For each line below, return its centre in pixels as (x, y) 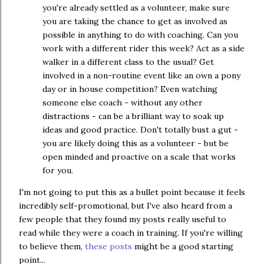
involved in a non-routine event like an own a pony (141, 76)
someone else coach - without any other (123, 103)
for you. (58, 171)
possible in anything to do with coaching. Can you (140, 35)
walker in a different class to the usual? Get (128, 62)
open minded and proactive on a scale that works (139, 157)
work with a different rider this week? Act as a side (143, 49)
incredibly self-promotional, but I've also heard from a (126, 206)
